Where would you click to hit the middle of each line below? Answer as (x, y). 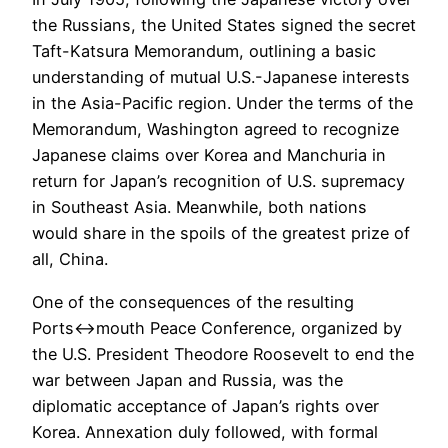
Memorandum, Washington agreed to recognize (215, 129)
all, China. (70, 259)
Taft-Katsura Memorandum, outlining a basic (204, 51)
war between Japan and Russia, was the (187, 379)
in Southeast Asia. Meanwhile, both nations (199, 207)
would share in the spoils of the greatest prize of (221, 233)
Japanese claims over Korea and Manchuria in (209, 155)
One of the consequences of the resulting (193, 301)
